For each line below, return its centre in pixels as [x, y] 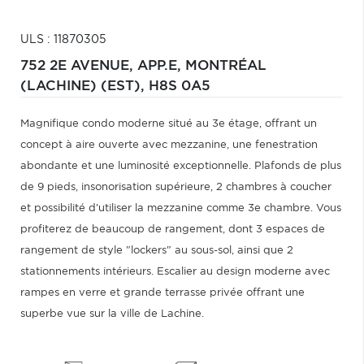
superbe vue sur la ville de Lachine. [112, 314]
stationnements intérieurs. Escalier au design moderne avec [175, 272]
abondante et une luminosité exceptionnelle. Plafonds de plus [181, 166]
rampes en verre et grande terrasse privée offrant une [162, 293]
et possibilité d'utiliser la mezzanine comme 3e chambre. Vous [181, 208]
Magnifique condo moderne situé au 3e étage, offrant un [169, 124]
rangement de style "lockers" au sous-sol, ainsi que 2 [157, 251]
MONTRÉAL [226, 66]
